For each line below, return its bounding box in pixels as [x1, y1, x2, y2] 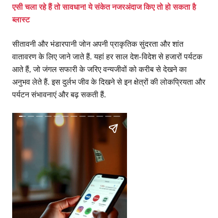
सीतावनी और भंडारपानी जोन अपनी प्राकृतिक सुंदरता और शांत [12, 39, 183, 49]
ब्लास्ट [12, 15, 30, 24]
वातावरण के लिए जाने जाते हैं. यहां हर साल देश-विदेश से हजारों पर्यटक [12, 52, 202, 61]
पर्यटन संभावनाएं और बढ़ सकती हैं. [12, 90, 106, 99]
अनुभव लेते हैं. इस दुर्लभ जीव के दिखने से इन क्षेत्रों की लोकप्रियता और [12, 77, 205, 87]
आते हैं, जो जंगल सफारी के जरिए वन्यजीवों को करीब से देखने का [12, 64, 187, 74]
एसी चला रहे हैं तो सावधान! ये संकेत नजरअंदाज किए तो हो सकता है [12, 2, 196, 12]
